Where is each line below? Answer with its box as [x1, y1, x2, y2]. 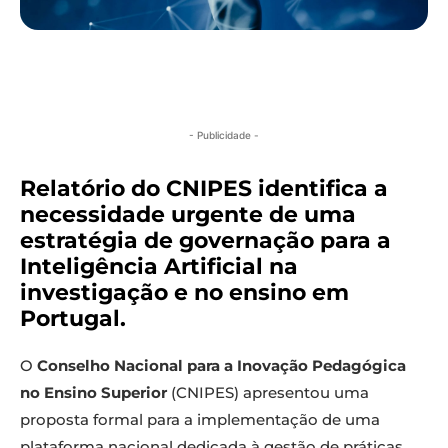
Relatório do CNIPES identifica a [20, 175, 388, 203]
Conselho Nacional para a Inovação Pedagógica [37, 356, 406, 376]
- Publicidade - [189, 129, 259, 142]
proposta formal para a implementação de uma [20, 410, 380, 430]
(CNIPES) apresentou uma [167, 383, 369, 403]
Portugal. [20, 305, 126, 333]
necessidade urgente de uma [20, 201, 356, 229]
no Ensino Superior [20, 383, 167, 403]
